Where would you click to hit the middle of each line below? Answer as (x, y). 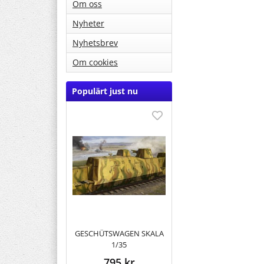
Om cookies (95, 62)
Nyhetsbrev (95, 43)
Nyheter (88, 24)
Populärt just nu (105, 91)
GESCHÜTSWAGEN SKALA (119, 233)
